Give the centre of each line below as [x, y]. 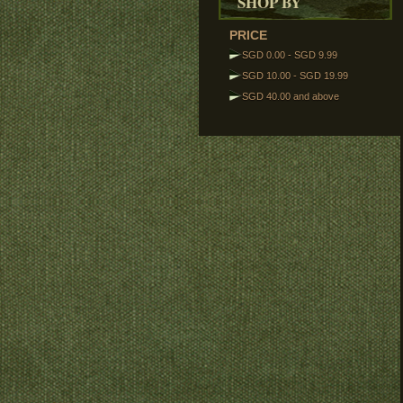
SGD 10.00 [266, 76]
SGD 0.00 [263, 55]
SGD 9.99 [315, 55]
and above [314, 96]
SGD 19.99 [323, 76]
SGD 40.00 [266, 96]
